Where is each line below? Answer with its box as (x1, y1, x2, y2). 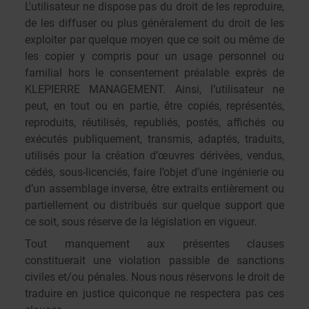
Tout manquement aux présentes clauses (25, 237, 284, 250)
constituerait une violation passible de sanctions (25, 254, 284, 267)
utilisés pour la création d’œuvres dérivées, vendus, (25, 149, 284, 162)
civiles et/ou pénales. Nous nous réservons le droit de (25, 270, 284, 283)
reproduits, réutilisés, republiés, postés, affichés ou (25, 116, 284, 129)
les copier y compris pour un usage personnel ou (25, 50, 284, 63)
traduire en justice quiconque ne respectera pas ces (25, 287, 284, 300)
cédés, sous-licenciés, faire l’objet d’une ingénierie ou (25, 166, 284, 179)
